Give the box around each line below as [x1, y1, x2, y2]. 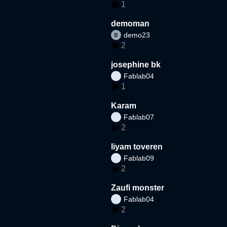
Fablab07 [124, 112, 155, 121]
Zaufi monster [111, 183, 165, 192]
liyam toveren [111, 142, 163, 151]
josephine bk [111, 60, 161, 69]
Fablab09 [124, 154, 155, 162]
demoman [111, 19, 150, 28]
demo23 [124, 30, 150, 39]
